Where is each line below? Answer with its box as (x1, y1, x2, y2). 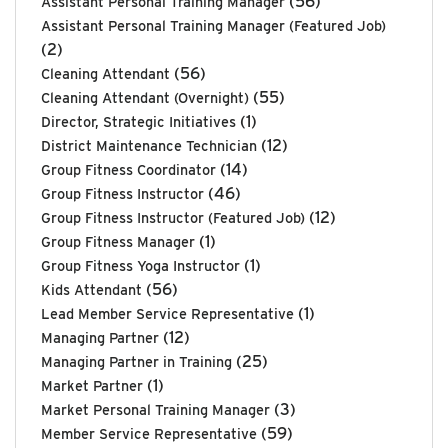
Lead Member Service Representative (41, 304, 294, 322)
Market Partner (41, 376, 143, 394)
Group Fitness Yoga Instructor (41, 256, 240, 274)
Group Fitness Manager (41, 232, 195, 250)
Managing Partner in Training (41, 352, 232, 370)
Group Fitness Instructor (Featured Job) (41, 208, 305, 226)
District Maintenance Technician (41, 136, 257, 154)
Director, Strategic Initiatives (41, 112, 236, 130)
